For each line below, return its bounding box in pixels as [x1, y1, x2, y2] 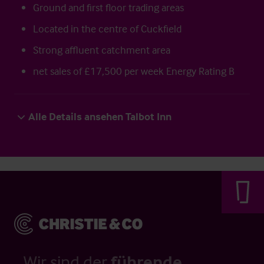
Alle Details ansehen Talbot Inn [28, 110, 171, 123]
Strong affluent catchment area [33, 43, 170, 57]
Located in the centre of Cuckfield [33, 22, 181, 35]
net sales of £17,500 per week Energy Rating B [33, 64, 235, 78]
